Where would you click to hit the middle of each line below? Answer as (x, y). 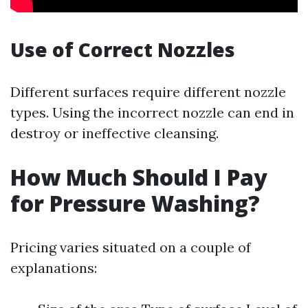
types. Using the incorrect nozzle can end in (152, 112)
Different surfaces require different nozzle (148, 92)
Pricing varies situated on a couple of (131, 247)
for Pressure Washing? (135, 203)
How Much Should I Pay (139, 177)
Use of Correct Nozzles (123, 49)
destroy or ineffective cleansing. (114, 133)
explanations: (54, 268)
